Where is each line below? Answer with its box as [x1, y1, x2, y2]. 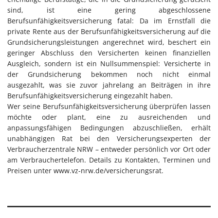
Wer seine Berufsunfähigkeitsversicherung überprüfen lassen [7, 102, 211, 111]
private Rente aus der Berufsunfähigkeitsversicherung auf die [7, 27, 211, 36]
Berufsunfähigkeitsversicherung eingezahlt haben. [7, 91, 173, 101]
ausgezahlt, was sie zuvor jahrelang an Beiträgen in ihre [7, 80, 211, 90]
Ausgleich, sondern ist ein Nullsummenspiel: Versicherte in [7, 59, 211, 69]
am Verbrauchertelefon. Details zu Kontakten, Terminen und [7, 155, 211, 165]
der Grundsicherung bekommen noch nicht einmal [7, 70, 211, 79]
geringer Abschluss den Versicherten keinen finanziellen [7, 48, 211, 58]
